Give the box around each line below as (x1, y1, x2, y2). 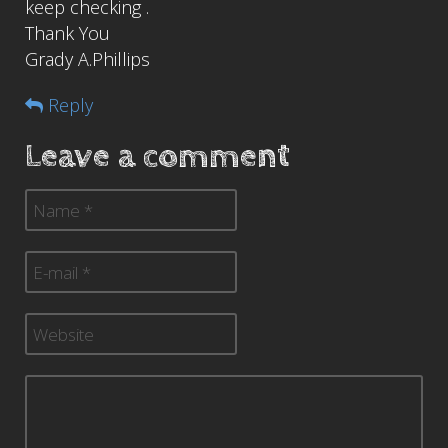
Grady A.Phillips (25, 47, 150, 71)
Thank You (25, 21, 110, 45)
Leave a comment (25, 136, 290, 176)
